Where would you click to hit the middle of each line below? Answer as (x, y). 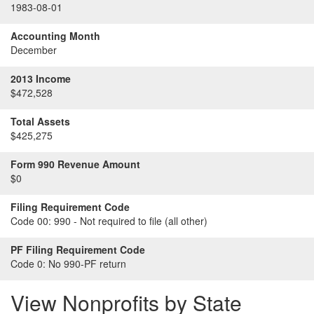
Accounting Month (55, 36)
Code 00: (31, 221)
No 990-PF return (86, 264)
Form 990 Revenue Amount (75, 164)
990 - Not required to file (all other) (129, 221)
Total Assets (40, 121)
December (34, 50)
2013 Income (41, 78)
